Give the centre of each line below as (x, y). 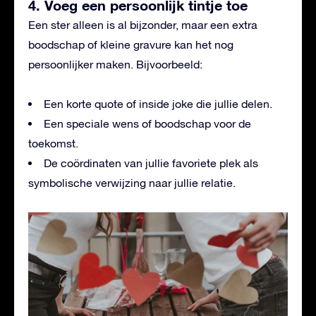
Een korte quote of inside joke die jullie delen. (158, 103)
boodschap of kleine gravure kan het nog (131, 44)
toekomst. (53, 143)
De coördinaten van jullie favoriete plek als (151, 163)
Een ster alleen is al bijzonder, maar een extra (143, 24)
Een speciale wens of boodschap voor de (147, 123)
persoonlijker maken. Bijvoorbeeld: (115, 64)
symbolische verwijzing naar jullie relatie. (132, 182)
